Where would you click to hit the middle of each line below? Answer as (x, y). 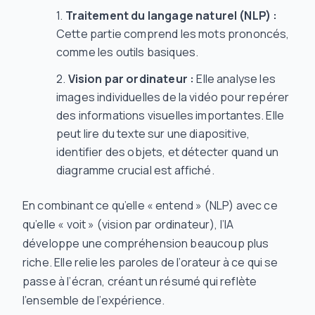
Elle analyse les (235, 79)
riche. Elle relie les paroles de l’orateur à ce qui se (150, 262)
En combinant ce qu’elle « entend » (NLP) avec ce (150, 205)
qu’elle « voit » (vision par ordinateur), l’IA (128, 224)
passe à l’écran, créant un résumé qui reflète (140, 281)
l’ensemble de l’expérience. (94, 300)
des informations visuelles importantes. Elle (171, 115)
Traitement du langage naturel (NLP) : (171, 15)
